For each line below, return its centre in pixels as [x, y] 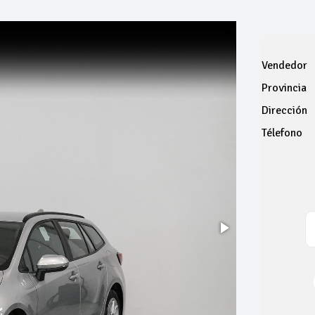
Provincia [284, 88]
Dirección [284, 110]
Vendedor [284, 65]
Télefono [282, 133]
